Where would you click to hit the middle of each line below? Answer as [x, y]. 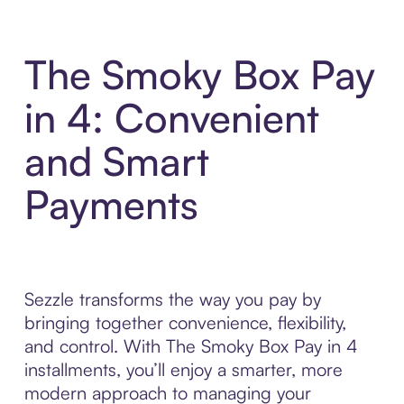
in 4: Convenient [171, 118]
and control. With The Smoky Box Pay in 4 [191, 346]
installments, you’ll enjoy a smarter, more [183, 370]
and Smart [116, 161]
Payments [111, 205]
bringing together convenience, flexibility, [185, 323]
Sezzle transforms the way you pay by [172, 299]
